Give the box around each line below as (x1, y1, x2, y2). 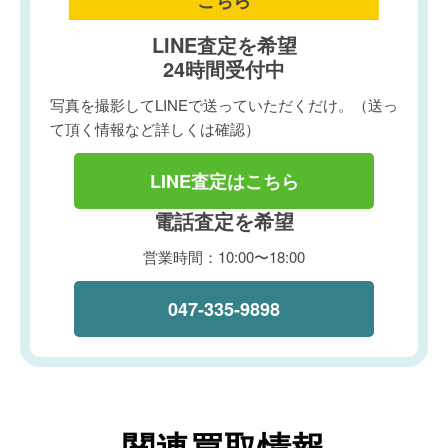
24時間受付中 (163, 54, 285, 83)
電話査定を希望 (154, 206, 294, 235)
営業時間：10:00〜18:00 (143, 246, 305, 267)
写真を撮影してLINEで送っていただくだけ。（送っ (50, 94, 398, 115)
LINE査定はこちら (149, 168, 299, 194)
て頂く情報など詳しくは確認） (50, 118, 260, 139)
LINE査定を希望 (151, 30, 297, 59)
